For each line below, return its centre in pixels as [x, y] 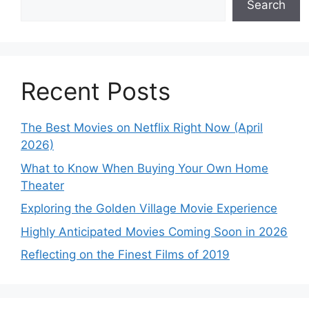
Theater [42, 185]
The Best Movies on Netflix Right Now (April [142, 128]
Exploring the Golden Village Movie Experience [149, 209]
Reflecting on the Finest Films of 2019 [125, 255]
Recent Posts [96, 91]
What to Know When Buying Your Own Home [144, 168]
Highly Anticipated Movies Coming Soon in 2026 [154, 231]
